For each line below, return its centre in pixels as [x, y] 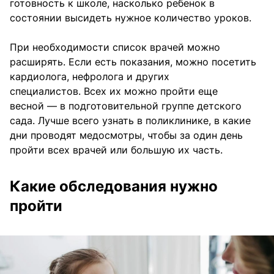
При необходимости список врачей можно [115, 47]
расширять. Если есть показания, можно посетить [133, 61]
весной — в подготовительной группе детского [126, 106]
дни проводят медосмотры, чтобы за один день [126, 135]
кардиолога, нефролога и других [90, 76]
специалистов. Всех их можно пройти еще [114, 91]
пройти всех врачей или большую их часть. [116, 150]
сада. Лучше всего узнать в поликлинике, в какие [130, 120]
